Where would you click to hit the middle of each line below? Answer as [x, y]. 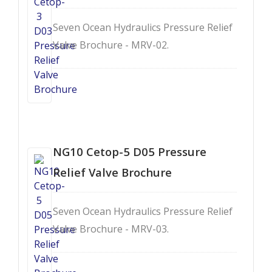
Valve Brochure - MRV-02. [111, 45]
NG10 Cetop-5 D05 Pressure [130, 151]
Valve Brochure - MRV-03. [111, 229]
